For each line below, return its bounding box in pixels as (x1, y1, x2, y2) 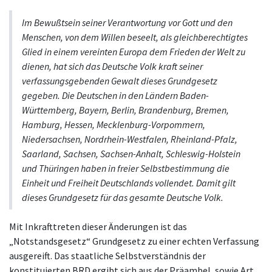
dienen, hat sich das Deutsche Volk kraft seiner (22, 60, 203, 73)
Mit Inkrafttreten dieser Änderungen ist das (9, 220, 187, 233)
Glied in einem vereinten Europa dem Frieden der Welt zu (22, 46, 245, 58)
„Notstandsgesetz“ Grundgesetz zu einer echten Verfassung (9, 235, 259, 248)
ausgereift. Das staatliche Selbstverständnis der (9, 250, 206, 262)
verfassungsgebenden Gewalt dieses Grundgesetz (22, 75, 217, 87)
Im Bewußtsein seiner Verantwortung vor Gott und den (22, 16, 233, 29)
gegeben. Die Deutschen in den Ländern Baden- (22, 89, 209, 102)
